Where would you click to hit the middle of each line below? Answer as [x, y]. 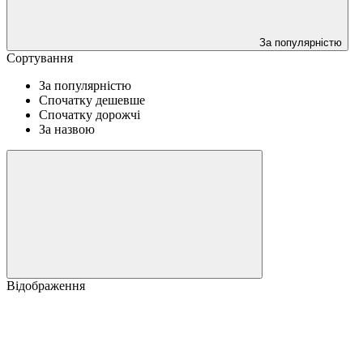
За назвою [67, 129]
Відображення [46, 285]
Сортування [40, 58]
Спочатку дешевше [92, 100]
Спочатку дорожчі [90, 114]
